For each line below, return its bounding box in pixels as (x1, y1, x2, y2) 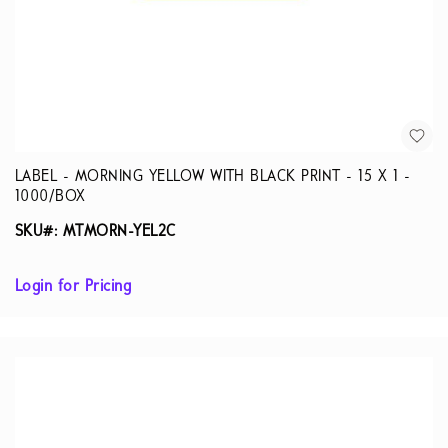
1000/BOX (15, 189, 86, 205)
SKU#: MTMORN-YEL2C (15, 224, 176, 240)
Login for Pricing (15, 279, 132, 295)
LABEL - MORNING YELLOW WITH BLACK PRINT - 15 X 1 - (15, 169, 410, 185)
